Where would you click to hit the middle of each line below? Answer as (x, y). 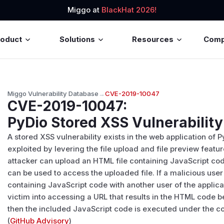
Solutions (77, 39)
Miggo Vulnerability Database (53, 93)
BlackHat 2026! (129, 10)
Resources (153, 39)
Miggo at (84, 10)
